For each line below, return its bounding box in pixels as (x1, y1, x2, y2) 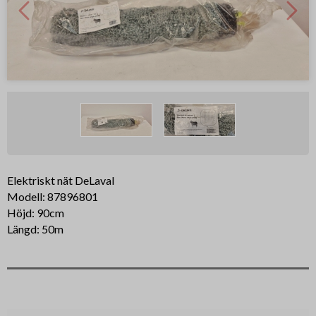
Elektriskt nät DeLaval (6, 174, 114, 188)
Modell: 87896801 (6, 190, 98, 204)
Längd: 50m (6, 222, 63, 236)
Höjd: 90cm (6, 206, 64, 220)
